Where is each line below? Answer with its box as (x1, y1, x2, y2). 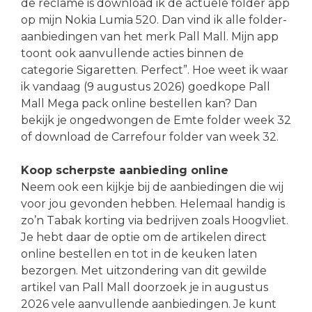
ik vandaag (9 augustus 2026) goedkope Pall (21, 79, 270, 93)
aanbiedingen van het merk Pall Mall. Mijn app (21, 29, 279, 43)
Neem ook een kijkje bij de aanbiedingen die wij (21, 180, 283, 194)
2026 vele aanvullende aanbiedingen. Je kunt (21, 297, 276, 311)
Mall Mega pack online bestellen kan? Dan (21, 96, 257, 110)
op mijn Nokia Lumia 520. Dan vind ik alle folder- (21, 13, 287, 26)
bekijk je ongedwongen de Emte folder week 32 (21, 113, 291, 127)
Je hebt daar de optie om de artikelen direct (21, 230, 267, 244)
